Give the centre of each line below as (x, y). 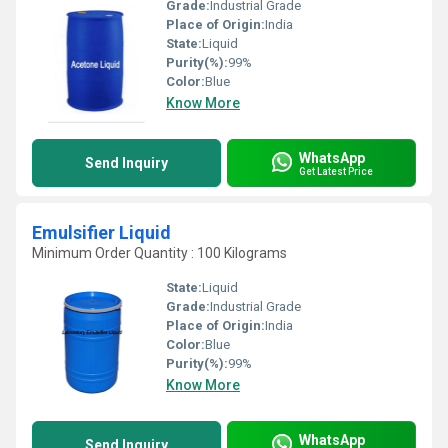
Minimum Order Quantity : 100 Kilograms (159, 253)
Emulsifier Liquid (101, 232)
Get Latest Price (336, 171)
